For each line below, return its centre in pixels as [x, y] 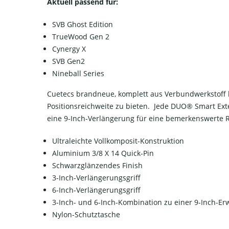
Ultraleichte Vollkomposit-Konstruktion [118, 141]
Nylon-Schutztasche [86, 214]
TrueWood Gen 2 [81, 36]
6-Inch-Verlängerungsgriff [96, 190]
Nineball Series [78, 73]
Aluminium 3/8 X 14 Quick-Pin [103, 153]
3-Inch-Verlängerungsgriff [96, 177]
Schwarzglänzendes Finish [97, 165]
